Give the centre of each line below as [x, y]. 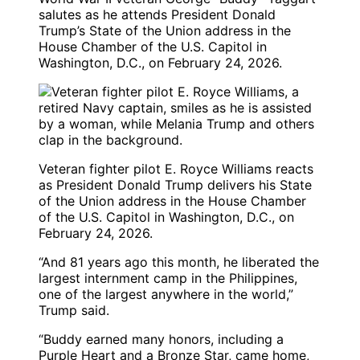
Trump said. [74, 311]
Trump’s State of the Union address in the [165, 31]
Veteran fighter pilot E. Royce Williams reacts [176, 169]
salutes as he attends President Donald [157, 15]
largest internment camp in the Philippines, [168, 278]
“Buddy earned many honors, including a [161, 340]
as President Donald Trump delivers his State [175, 185]
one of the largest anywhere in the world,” [166, 295]
